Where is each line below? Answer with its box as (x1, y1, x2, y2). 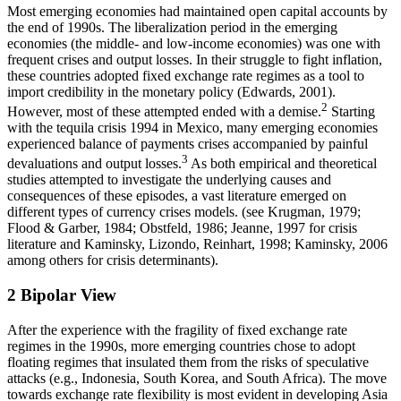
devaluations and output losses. (7, 156, 182, 172)
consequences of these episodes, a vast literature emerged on (7, 188, 346, 204)
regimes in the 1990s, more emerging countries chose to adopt (7, 337, 355, 354)
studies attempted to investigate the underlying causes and (7, 172, 331, 188)
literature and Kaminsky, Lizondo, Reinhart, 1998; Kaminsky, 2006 (7, 236, 388, 252)
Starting (328, 104, 375, 120)
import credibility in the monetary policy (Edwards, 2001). (7, 83, 336, 99)
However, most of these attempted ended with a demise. (7, 104, 321, 120)
